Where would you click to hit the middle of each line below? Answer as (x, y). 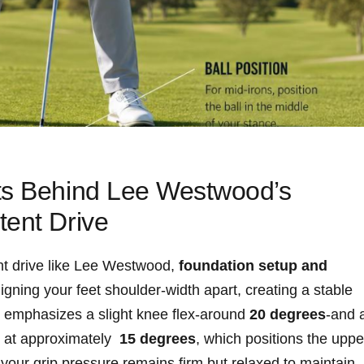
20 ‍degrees (288, 315)
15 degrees (158, 339)
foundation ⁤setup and (253, 266)
